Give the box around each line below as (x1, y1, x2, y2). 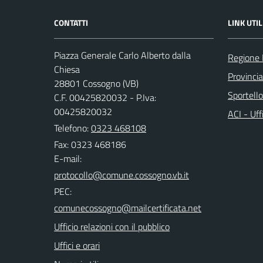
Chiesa (54, 62, 80, 76)
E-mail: (54, 151, 82, 166)
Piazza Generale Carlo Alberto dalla (54, 48, 191, 62)
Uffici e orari (54, 238, 100, 252)
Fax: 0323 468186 (54, 137, 126, 151)
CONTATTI (54, 16, 88, 29)
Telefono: (54, 121, 91, 135)
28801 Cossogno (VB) (54, 76, 139, 90)
